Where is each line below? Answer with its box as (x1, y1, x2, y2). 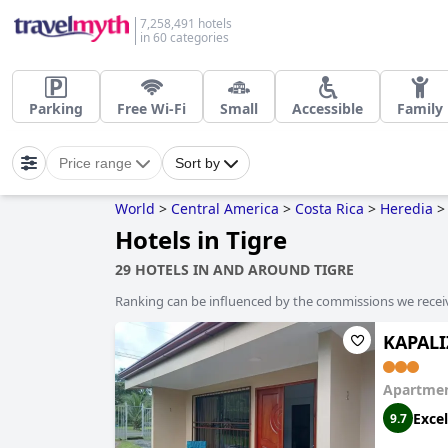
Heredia (380, 199, 433, 218)
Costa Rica (295, 199, 364, 218)
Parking (29, 99, 83, 118)
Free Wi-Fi (117, 99, 186, 118)
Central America (171, 199, 279, 218)
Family (397, 99, 443, 118)
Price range (59, 155, 132, 171)
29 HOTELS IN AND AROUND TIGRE (115, 260, 354, 279)
